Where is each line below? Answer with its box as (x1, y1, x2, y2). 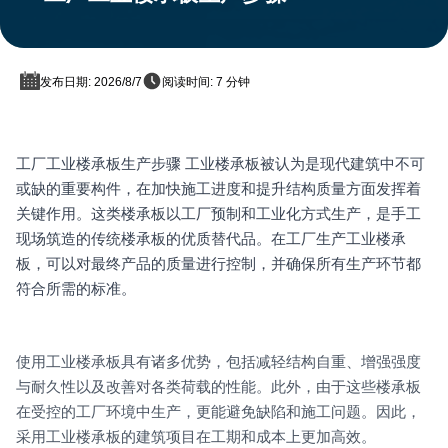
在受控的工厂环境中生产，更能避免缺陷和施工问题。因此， (16, 403, 421, 421)
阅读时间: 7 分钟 (162, 75, 250, 90)
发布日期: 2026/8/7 (40, 75, 142, 90)
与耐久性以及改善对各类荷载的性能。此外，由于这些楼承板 (16, 378, 421, 396)
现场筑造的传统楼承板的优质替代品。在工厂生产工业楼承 (16, 230, 406, 248)
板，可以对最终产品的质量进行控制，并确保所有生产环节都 (16, 255, 421, 273)
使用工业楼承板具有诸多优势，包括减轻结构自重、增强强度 (16, 353, 421, 371)
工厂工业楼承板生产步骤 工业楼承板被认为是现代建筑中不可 (16, 155, 425, 173)
